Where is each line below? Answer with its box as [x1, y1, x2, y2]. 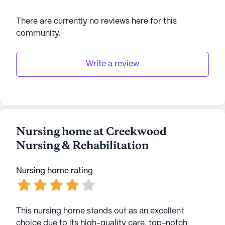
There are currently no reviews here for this [16, 18, 177, 25]
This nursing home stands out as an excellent [16, 207, 184, 215]
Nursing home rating [16, 167, 93, 175]
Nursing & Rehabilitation [16, 139, 149, 154]
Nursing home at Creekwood [16, 125, 167, 140]
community [16, 30, 59, 37]
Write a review [86, 60, 139, 68]
